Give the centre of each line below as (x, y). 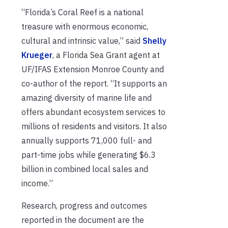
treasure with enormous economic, (85, 26)
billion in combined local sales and (85, 169)
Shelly (154, 40)
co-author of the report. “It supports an (94, 83)
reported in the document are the (83, 220)
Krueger (37, 55)
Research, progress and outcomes (84, 205)
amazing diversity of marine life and (87, 97)
